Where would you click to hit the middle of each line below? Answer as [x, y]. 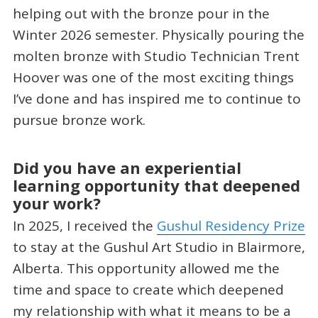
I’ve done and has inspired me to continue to [157, 99]
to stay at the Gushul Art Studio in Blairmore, [159, 247]
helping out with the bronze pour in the [141, 14]
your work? [56, 203]
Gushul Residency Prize [231, 226]
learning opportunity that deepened [156, 185]
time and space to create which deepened [148, 290]
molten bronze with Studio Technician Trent [156, 56]
